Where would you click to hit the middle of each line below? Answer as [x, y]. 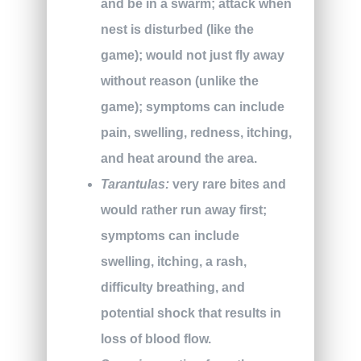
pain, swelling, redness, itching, [196, 132]
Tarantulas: [135, 184]
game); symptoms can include [192, 106]
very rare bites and [227, 184]
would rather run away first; [183, 210]
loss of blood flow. [156, 338]
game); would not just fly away [192, 55]
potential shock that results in [191, 313]
